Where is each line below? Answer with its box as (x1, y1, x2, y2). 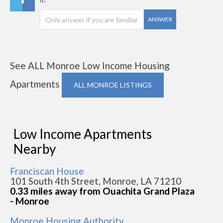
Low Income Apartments (13, 126, 152, 142)
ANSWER (147, 15, 172, 23)
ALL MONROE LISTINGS (74, 81, 152, 90)
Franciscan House (10, 165, 84, 177)
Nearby (13, 141, 56, 157)
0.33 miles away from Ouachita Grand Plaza (10, 185, 195, 197)
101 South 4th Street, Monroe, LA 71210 (10, 175, 181, 187)
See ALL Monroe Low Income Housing (10, 60, 170, 72)
